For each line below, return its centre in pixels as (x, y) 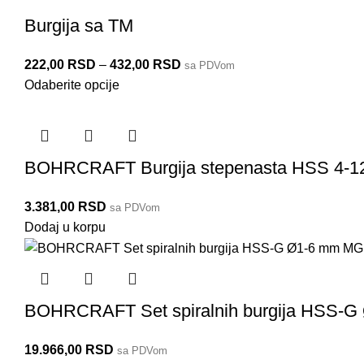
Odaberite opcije (72, 85)
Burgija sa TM (79, 26)
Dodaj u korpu (65, 227)
